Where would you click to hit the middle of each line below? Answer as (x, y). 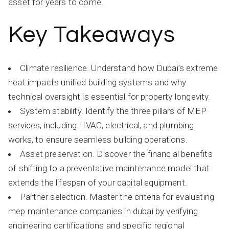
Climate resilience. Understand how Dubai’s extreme (119, 68)
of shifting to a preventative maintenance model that (109, 168)
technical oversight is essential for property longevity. (109, 97)
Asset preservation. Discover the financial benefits (116, 154)
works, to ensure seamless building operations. (98, 140)
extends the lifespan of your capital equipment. (98, 182)
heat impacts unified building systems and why (97, 82)
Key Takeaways (92, 35)
